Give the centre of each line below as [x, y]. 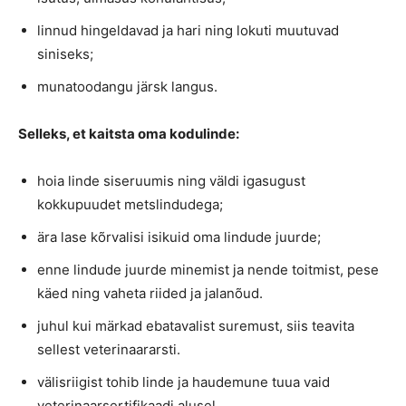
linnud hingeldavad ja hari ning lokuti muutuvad [188, 31]
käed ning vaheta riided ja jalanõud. [150, 294]
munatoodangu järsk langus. [127, 87]
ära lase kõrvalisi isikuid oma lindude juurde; [179, 237]
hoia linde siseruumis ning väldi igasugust [171, 181]
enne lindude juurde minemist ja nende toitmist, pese [208, 270]
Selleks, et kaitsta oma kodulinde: [129, 134]
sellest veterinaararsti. [109, 350]
